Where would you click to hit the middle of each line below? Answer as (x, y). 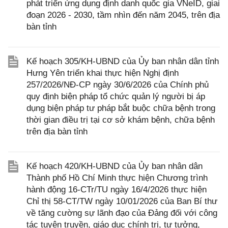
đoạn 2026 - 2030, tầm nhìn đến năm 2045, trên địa (123, 15)
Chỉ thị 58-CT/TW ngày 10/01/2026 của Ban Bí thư (122, 201)
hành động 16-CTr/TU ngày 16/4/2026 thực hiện (117, 190)
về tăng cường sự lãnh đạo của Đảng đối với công (122, 213)
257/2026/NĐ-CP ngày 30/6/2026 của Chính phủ (118, 85)
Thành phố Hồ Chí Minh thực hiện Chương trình (117, 178)
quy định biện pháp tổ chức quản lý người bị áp (116, 96)
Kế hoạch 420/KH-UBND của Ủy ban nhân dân (115, 166)
